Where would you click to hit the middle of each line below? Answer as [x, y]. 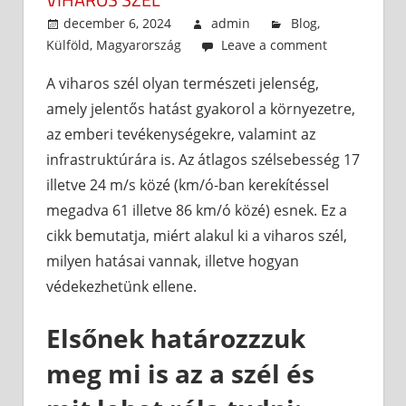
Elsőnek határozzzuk [176, 338]
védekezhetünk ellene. [121, 287]
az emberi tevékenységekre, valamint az [181, 135]
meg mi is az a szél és [180, 374]
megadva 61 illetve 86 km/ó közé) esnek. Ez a [197, 211]
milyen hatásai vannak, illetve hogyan [173, 261]
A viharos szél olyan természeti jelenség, [183, 84]
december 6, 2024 [118, 24]
